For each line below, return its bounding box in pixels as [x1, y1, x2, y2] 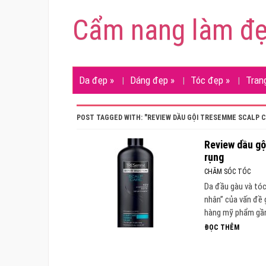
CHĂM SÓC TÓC [204, 167, 251, 176]
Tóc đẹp [191, 74, 223, 86]
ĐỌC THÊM [204, 223, 240, 232]
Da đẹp [79, 74, 107, 86]
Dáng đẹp [130, 74, 168, 86]
